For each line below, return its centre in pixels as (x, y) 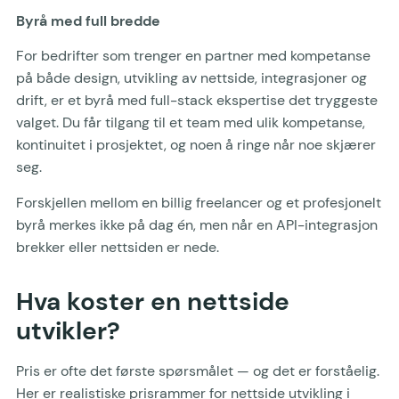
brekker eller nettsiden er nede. (118, 247)
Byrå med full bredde (88, 20)
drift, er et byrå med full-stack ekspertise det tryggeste (197, 101)
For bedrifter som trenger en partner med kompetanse (193, 56)
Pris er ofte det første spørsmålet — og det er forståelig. (198, 370)
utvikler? (68, 330)
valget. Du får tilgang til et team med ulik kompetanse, (191, 123)
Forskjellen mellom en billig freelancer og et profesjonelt (199, 202)
